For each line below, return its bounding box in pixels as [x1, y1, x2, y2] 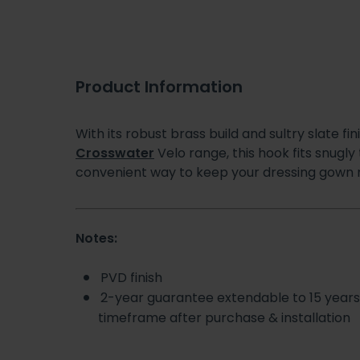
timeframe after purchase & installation [98, 309, 350, 328]
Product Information [76, 76, 243, 99]
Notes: [76, 229, 117, 248]
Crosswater [76, 144, 154, 163]
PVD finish [100, 268, 162, 288]
